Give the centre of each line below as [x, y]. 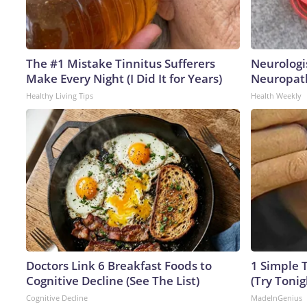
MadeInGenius [277, 297]
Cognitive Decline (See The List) [113, 280]
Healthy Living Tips [60, 95]
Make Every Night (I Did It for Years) [124, 78]
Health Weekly [276, 95]
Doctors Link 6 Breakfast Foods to [119, 265]
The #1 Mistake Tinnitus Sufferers [121, 63]
